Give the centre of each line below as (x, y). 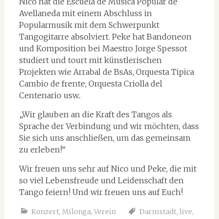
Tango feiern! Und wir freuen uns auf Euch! (101, 192)
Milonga (76, 212)
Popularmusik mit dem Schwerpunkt (89, 25)
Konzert (45, 212)
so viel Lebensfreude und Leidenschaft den (101, 180)
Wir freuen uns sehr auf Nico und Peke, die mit (108, 169)
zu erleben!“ (42, 150)
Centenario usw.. (50, 95)
